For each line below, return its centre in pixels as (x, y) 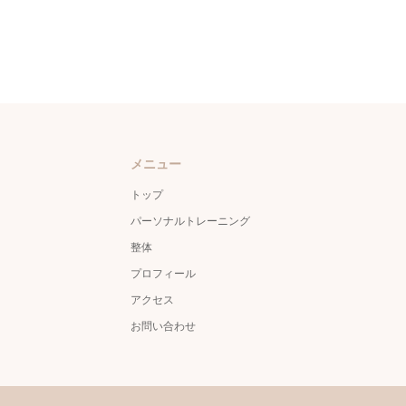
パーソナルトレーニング (190, 221)
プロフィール (163, 273)
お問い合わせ (163, 326)
